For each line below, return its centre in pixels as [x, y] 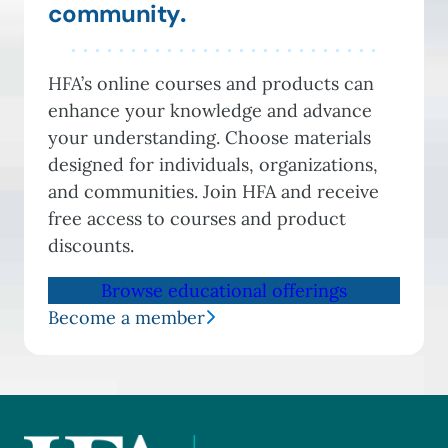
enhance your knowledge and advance [210, 110]
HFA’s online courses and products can [211, 83]
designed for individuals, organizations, [213, 164]
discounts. [91, 245]
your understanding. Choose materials [209, 137]
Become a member [126, 317]
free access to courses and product [197, 218]
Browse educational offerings [224, 290]
